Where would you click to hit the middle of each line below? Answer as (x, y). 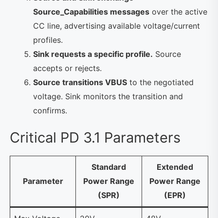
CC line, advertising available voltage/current (117, 26)
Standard (109, 167)
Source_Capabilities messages (91, 11)
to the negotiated (160, 82)
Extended (175, 167)
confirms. (50, 110)
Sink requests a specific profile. (93, 54)
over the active (178, 11)
